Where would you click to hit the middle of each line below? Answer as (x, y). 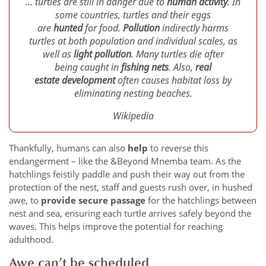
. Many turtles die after (177, 54)
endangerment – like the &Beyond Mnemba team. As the (125, 161)
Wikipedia (133, 116)
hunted (68, 28)
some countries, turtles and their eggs (133, 15)
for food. (103, 28)
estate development (76, 80)
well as (58, 54)
